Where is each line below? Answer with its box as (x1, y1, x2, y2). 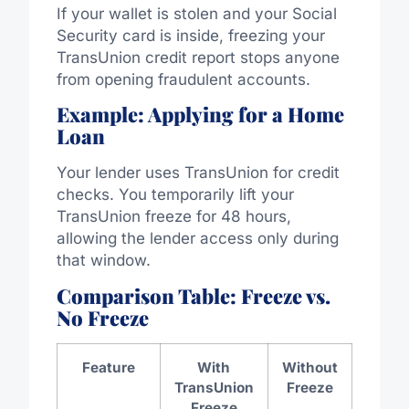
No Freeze (56, 303, 149, 331)
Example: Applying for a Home (56, 100, 344, 129)
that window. (56, 251, 151, 270)
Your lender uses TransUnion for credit (56, 163, 340, 183)
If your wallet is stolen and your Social (56, 4, 337, 23)
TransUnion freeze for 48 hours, (56, 207, 291, 226)
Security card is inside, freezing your (56, 26, 325, 45)
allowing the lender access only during (56, 229, 339, 248)
